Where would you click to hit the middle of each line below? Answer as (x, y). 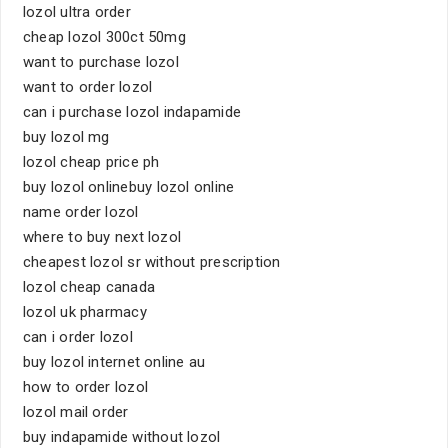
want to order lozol (88, 87)
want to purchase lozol (101, 62)
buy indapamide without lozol (122, 437)
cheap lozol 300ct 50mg (104, 37)
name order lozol (81, 212)
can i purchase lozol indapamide (132, 112)
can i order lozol (78, 337)
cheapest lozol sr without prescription (152, 262)
